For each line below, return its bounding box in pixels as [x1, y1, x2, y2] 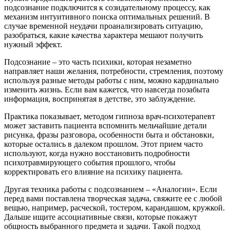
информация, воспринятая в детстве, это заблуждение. [4, 94, 196, 104]
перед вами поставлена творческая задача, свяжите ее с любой [4, 194, 222, 203]
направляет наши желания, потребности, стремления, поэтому [4, 67, 223, 76]
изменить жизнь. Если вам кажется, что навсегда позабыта [4, 85, 209, 94]
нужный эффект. [4, 40, 62, 49]
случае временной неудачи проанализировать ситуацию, [4, 22, 203, 31]
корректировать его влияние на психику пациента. [4, 167, 183, 177]
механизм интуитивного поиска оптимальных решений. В [4, 12, 210, 22]
